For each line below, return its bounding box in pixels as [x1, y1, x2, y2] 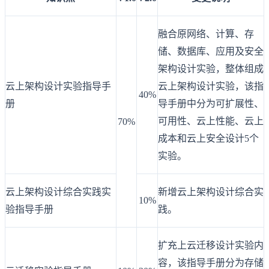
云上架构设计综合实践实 [5, 186, 111, 197]
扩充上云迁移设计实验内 [158, 240, 264, 250]
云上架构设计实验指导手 [5, 80, 111, 91]
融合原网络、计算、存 [158, 28, 254, 39]
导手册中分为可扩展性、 [158, 98, 264, 109]
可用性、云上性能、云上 [158, 115, 264, 126]
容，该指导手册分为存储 [158, 257, 264, 268]
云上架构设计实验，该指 [158, 80, 264, 91]
